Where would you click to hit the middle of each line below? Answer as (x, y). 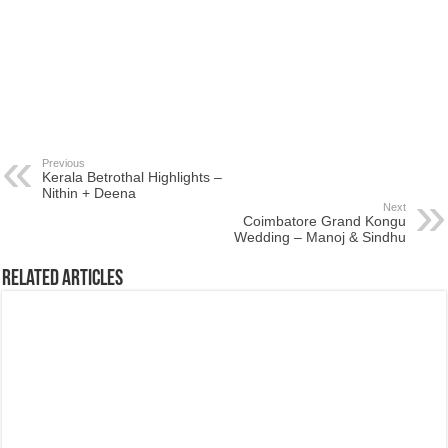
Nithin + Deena (89, 193)
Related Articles (63, 279)
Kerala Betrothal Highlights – (132, 177)
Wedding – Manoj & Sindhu (319, 237)
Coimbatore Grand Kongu (324, 221)
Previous (64, 163)
